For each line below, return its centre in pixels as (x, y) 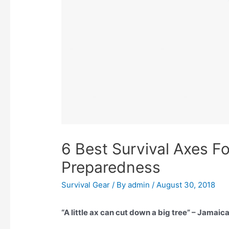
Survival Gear (86, 185)
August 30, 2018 (186, 185)
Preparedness (111, 167)
